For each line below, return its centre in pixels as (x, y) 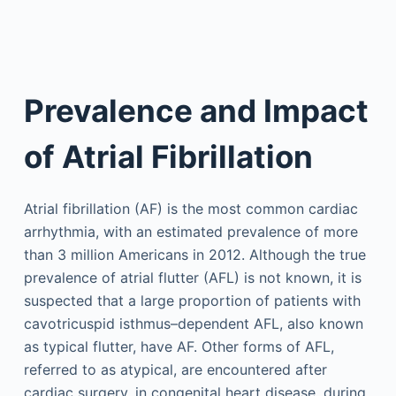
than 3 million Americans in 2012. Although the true (194, 255)
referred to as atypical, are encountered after (175, 369)
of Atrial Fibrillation (168, 156)
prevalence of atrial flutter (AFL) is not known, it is (192, 278)
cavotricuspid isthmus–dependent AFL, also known (193, 324)
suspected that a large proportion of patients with (192, 301)
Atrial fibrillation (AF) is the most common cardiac (190, 209)
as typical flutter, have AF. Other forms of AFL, (179, 346)
